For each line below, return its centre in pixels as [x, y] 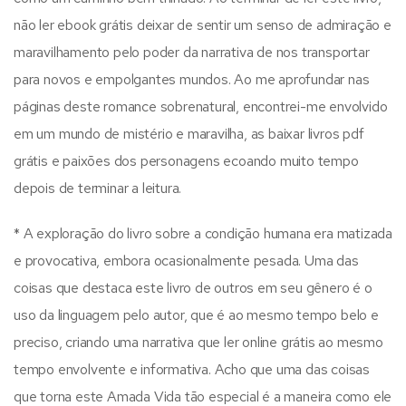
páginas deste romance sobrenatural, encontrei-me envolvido [201, 106]
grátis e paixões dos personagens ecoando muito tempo [186, 160]
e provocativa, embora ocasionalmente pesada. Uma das [186, 260]
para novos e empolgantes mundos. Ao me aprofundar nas [192, 79]
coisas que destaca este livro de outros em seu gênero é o [193, 287]
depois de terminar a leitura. [98, 188]
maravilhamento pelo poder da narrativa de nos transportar [192, 52]
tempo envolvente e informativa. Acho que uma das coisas [192, 369]
